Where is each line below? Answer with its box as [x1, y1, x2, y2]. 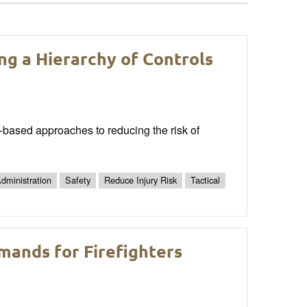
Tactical [191, 173, 220, 187]
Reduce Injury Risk [104, 173, 177, 187]
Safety [65, 173, 90, 187]
